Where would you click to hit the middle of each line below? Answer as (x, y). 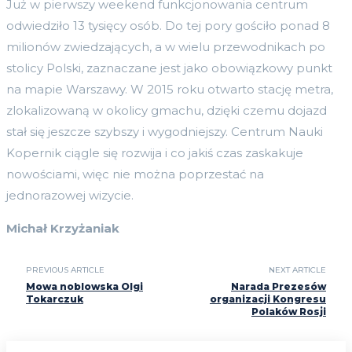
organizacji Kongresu (268, 299)
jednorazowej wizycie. (70, 195)
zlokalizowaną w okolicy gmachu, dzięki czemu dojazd (167, 110)
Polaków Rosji (288, 311)
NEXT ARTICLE (297, 269)
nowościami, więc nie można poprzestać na (135, 174)
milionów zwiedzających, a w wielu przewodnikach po (166, 46)
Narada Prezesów (278, 286)
